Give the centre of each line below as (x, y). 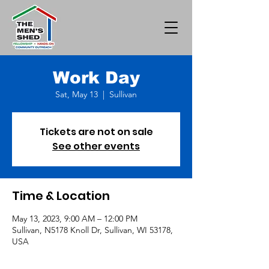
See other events (96, 146)
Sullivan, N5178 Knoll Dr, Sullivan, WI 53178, (92, 230)
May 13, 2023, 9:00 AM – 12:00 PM (75, 219)
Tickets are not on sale (96, 132)
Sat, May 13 (77, 94)
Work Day (96, 78)
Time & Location (61, 196)
